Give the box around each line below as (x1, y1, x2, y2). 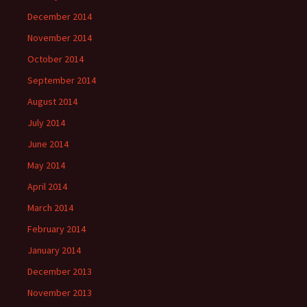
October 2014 (27, 53, 84, 65)
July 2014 (27, 116, 65, 129)
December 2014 (27, 10, 92, 23)
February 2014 (27, 223, 86, 235)
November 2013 (27, 286, 92, 299)
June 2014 (27, 138, 69, 150)
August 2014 (27, 95, 77, 108)
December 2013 (27, 265, 92, 278)
